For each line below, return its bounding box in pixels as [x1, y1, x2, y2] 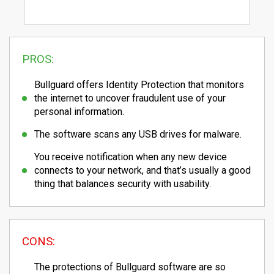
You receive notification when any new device [34, 151, 227, 163]
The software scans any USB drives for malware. [34, 128, 242, 141]
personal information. [34, 106, 124, 118]
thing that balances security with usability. [34, 178, 211, 190]
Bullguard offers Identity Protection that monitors [34, 79, 244, 91]
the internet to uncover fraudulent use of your [34, 92, 226, 105]
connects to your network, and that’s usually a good [34, 165, 251, 177]
